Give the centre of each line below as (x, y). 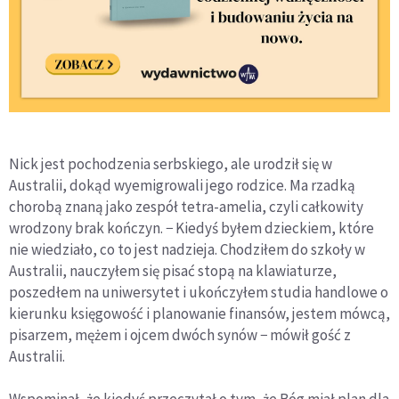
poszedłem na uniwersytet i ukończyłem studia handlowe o (199, 292)
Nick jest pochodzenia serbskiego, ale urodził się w (171, 163)
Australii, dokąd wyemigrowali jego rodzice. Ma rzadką (182, 185)
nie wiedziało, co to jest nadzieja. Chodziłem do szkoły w (187, 249)
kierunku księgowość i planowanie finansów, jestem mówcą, (199, 313)
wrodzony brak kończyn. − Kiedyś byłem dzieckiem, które (191, 228)
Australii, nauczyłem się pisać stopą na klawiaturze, (173, 270)
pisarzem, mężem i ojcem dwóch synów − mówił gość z (180, 334)
